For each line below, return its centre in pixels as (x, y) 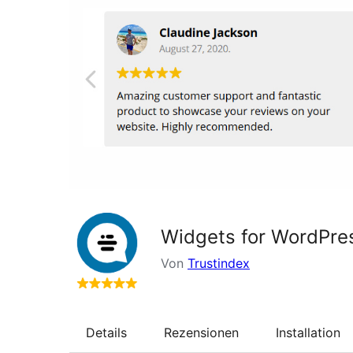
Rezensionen (201, 332)
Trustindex (219, 263)
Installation (308, 332)
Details (106, 332)
